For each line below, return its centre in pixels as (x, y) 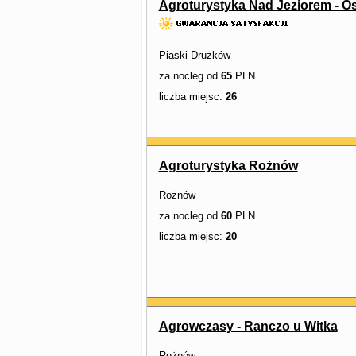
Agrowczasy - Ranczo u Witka (248, 326)
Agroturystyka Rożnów (228, 166)
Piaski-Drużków (194, 55)
